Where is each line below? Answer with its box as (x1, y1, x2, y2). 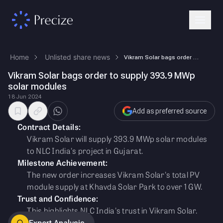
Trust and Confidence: (17, 193, 99, 204)
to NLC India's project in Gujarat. (27, 145, 143, 156)
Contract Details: (17, 121, 81, 132)
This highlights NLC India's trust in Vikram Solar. (27, 205, 198, 216)
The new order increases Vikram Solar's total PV (27, 169, 200, 180)
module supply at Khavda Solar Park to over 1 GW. (27, 181, 203, 192)
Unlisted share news (45, 53, 110, 61)
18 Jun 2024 (8, 93, 42, 100)
